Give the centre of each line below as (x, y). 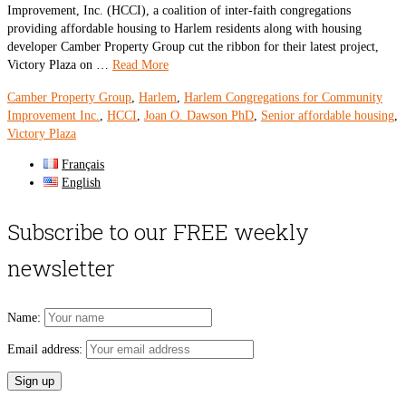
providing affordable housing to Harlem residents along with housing (184, 29)
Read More (140, 65)
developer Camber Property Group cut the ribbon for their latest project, (193, 47)
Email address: (47, 349)
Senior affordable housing (328, 116)
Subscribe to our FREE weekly (158, 232)
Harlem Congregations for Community (283, 97)
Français (83, 164)
